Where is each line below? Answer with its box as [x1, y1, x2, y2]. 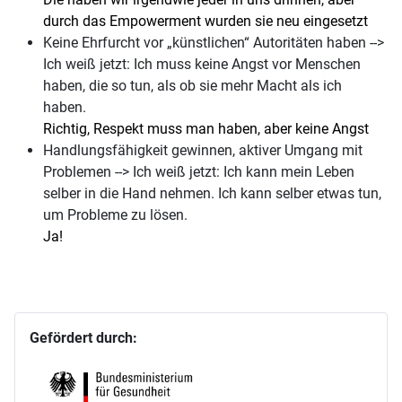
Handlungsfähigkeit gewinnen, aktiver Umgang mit [43, 142, 363, 160]
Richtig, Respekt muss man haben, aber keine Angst [43, 120, 369, 138]
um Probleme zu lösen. [43, 206, 188, 224]
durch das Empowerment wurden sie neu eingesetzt [43, 13, 368, 31]
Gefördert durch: [30, 329, 137, 347]
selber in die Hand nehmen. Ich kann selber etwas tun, [43, 185, 381, 203]
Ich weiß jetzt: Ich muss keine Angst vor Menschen [43, 56, 361, 74]
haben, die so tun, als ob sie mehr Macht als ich [43, 77, 342, 95]
